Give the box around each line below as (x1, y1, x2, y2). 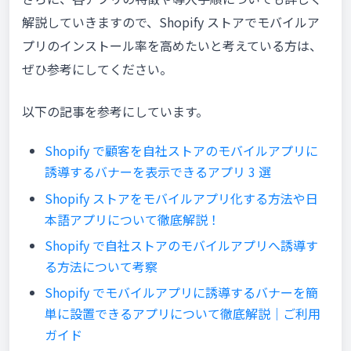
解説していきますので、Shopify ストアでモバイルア (22, 12, 320, 31)
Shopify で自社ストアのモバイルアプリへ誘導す (44, 235, 318, 255)
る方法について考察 (44, 256, 157, 276)
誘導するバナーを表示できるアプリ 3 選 (44, 162, 271, 182)
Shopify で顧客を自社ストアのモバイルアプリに (44, 141, 318, 161)
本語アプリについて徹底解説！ (44, 209, 220, 229)
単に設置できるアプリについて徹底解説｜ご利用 (44, 304, 320, 324)
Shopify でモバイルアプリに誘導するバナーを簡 (44, 283, 318, 302)
